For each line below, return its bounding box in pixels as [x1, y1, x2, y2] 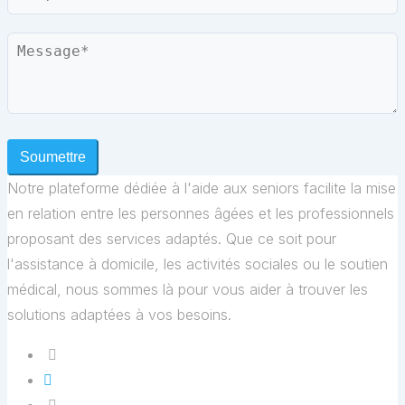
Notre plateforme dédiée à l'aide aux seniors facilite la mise [7, 178, 396, 197]
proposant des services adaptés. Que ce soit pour [7, 229, 336, 248]
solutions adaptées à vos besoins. [7, 305, 231, 324]
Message [6, 34, 66, 53]
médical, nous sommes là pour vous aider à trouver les [7, 279, 368, 298]
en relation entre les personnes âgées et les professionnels [7, 203, 394, 222]
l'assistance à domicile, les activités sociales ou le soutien [7, 254, 388, 273]
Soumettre [20, 148, 86, 165]
